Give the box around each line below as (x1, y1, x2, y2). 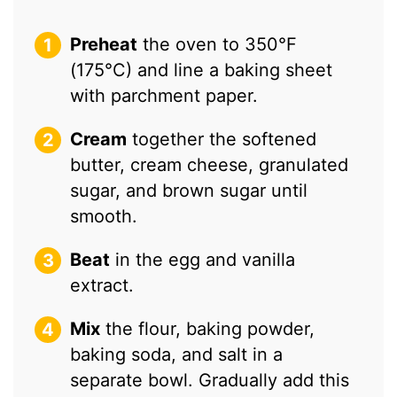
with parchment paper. (70, 84, 259, 106)
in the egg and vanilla (110, 248, 296, 270)
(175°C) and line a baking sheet (70, 58, 333, 81)
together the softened (127, 128, 317, 150)
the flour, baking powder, (100, 317, 315, 339)
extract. (70, 274, 135, 296)
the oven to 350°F (137, 33, 298, 55)
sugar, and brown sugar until (70, 179, 308, 201)
